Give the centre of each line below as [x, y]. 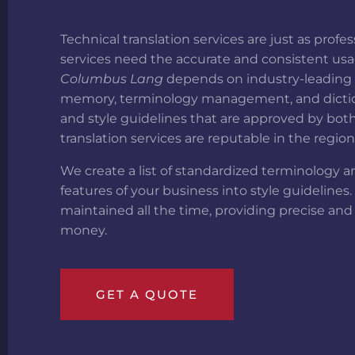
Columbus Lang [112, 78]
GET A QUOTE [147, 294]
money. [84, 230]
